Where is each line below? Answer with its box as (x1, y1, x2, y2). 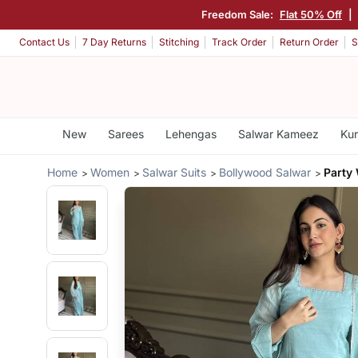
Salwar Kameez (237, 127, 319, 141)
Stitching (159, 36, 199, 49)
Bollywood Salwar (219, 165, 312, 179)
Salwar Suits (142, 165, 207, 179)
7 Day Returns (82, 36, 146, 49)
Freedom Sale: (201, 7, 276, 21)
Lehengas (165, 127, 217, 141)
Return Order (280, 36, 339, 49)
